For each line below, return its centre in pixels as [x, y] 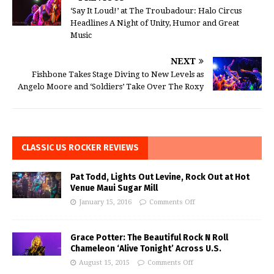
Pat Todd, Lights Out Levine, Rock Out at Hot [160, 177]
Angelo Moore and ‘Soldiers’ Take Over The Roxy [111, 86]
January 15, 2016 [105, 202]
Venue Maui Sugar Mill [114, 188]
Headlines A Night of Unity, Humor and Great [155, 23]
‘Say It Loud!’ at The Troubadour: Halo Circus [156, 10]
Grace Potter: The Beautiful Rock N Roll [149, 237]
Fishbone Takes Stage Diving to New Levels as [118, 74]
